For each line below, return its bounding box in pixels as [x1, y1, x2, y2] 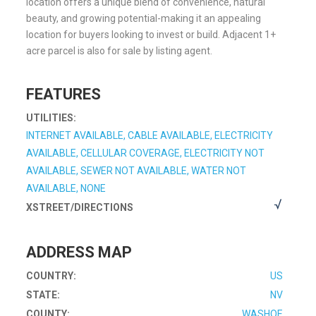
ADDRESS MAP [26, 243, 133, 261]
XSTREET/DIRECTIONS [26, 202, 134, 213]
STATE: [26, 289, 61, 300]
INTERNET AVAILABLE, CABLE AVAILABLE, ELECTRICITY [26, 130, 274, 141]
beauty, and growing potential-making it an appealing [26, 13, 262, 24]
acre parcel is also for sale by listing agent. [26, 45, 213, 56]
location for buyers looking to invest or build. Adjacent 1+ [26, 29, 276, 40]
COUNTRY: [26, 270, 77, 281]
